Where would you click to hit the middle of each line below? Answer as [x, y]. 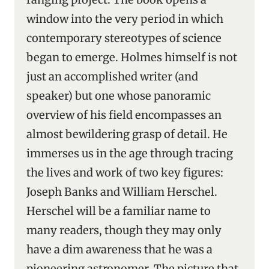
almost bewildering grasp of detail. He [127, 134]
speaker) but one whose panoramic [119, 96]
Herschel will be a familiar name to [119, 211]
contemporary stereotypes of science [124, 38]
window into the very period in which [125, 19]
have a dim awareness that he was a [119, 249]
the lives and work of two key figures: [125, 173]
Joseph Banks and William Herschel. [122, 192]
